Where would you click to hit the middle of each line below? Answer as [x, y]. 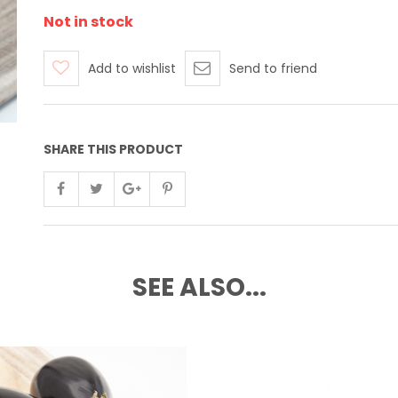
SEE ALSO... [199, 287]
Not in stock [88, 22]
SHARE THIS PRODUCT [113, 149]
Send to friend [273, 68]
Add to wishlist [131, 68]
